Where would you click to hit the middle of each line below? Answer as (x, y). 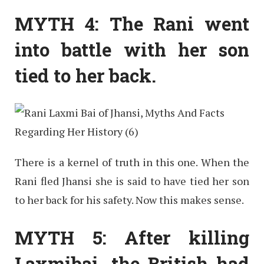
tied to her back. (85, 75)
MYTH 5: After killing (132, 238)
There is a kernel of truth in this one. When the (132, 162)
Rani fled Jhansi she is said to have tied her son (132, 181)
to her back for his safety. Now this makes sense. (129, 200)
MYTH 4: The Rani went (132, 23)
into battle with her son (132, 49)
